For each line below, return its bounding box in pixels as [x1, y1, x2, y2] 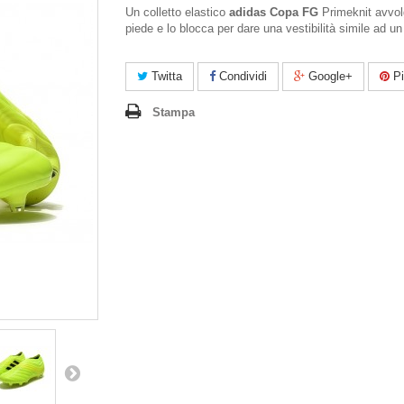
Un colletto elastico [125, 5, 229, 19]
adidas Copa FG [229, 5, 318, 19]
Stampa [152, 106, 195, 119]
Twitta [148, 69, 182, 83]
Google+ [305, 69, 353, 83]
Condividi [216, 69, 267, 83]
